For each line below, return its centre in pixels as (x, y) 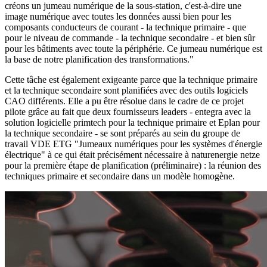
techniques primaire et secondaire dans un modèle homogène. (120, 176)
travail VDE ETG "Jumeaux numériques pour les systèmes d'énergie (133, 144)
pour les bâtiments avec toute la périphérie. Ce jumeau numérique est (133, 48)
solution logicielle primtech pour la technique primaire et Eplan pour (132, 122)
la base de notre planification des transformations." (99, 59)
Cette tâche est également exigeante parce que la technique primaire (131, 79)
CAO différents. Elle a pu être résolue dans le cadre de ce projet (124, 101)
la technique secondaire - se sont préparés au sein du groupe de (122, 133)
